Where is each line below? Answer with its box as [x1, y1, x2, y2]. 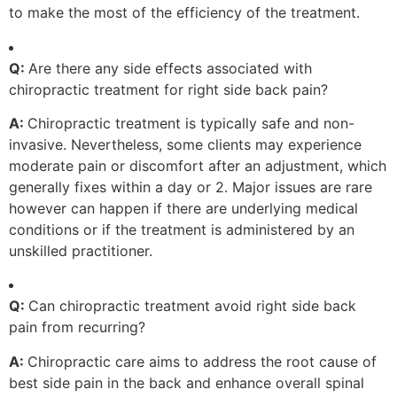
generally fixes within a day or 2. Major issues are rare [9, 178, 372, 197]
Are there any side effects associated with [28, 58, 312, 77]
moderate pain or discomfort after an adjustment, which [9, 157, 386, 175]
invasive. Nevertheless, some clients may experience [9, 136, 362, 154]
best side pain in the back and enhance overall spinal [9, 373, 364, 392]
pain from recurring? [9, 318, 145, 337]
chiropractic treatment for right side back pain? [9, 80, 328, 98]
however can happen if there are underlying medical [9, 199, 358, 218]
